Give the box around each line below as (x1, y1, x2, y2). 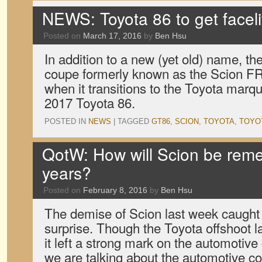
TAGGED (118, 117, 149, 126)
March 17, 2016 (83, 31, 142, 40)
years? (42, 161, 91, 184)
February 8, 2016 (83, 185, 147, 195)
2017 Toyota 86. (44, 93, 135, 112)
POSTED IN (44, 117, 86, 126)
